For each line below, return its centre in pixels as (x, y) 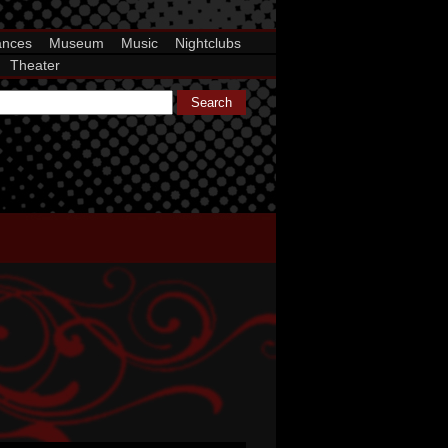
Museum (76, 43)
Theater (35, 65)
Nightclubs (208, 43)
